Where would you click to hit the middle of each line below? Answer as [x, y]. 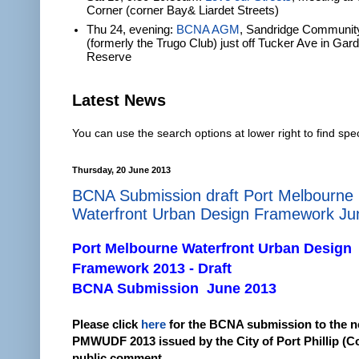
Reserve [109, 57]
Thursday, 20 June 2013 [121, 169]
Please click [107, 324]
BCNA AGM [208, 30]
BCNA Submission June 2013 [174, 288]
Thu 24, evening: [132, 30]
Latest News [119, 100]
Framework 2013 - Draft [152, 268]
